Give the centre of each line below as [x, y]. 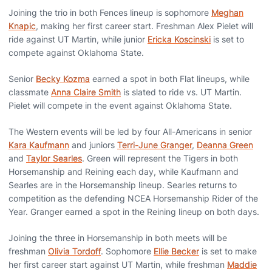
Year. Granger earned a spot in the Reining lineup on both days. [134, 212]
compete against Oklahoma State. [76, 53]
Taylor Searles [54, 158]
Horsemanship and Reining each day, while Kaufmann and [124, 172]
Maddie [242, 264]
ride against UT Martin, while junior [78, 39]
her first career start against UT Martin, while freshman [118, 264]
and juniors [93, 145]
